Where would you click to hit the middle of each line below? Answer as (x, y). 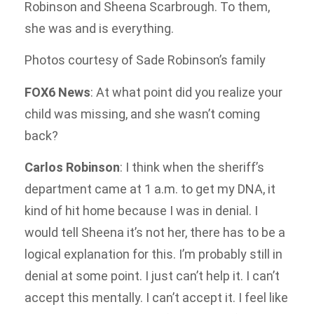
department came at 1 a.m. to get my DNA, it (150, 189)
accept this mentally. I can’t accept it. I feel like (156, 298)
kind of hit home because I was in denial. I (141, 211)
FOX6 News (57, 92)
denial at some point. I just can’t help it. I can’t (152, 276)
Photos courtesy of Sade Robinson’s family (145, 60)
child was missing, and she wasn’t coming (142, 114)
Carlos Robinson (72, 168)
